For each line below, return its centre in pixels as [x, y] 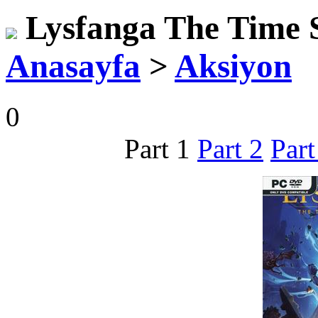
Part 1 [157, 148]
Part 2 [230, 148]
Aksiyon [233, 66]
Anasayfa [73, 66]
